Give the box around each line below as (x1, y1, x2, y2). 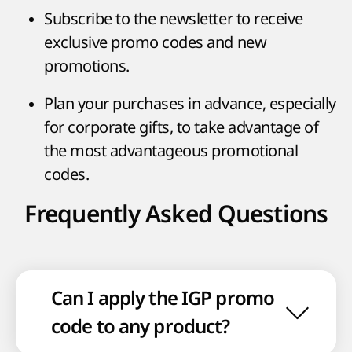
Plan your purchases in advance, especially (44, 93, 336, 115)
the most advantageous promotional (44, 140, 299, 162)
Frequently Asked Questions (24, 200, 328, 229)
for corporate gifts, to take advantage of (44, 116, 319, 138)
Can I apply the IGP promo (51, 287, 274, 310)
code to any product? (51, 315, 230, 339)
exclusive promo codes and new (44, 31, 267, 53)
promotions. (44, 55, 130, 77)
